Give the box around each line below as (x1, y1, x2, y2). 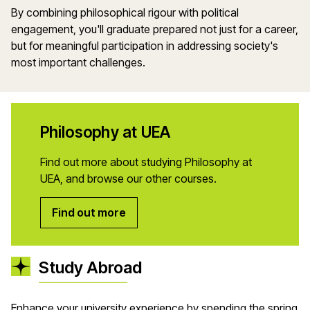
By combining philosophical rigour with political (11, 6, 239, 19)
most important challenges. (11, 55, 148, 69)
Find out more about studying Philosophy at (39, 154, 252, 169)
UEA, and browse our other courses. (39, 171, 217, 185)
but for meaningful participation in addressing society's (11, 39, 278, 53)
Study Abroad (39, 257, 142, 278)
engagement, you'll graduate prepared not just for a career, (11, 22, 298, 36)
